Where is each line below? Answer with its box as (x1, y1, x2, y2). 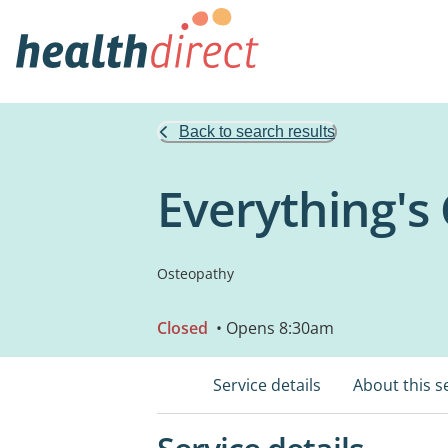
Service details (213, 374, 321, 396)
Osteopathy (157, 264, 234, 283)
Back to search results (179, 123, 335, 140)
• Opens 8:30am (212, 317, 334, 339)
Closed (157, 317, 208, 339)
